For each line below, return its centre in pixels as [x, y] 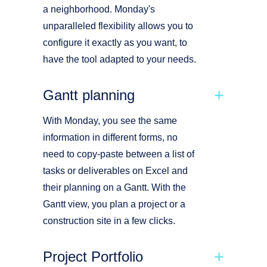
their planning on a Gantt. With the [114, 187]
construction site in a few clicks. [110, 221]
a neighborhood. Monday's [99, 9]
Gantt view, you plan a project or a [114, 204]
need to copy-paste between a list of [119, 154]
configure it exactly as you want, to [115, 43]
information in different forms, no [110, 137]
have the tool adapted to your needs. [119, 59]
